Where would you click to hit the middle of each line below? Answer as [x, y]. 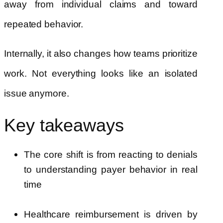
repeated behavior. [44, 24]
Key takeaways [64, 126]
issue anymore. [37, 94]
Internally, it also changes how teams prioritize [101, 54]
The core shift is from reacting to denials [111, 155]
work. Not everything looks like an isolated [101, 74]
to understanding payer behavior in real [111, 170]
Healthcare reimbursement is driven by [111, 215]
